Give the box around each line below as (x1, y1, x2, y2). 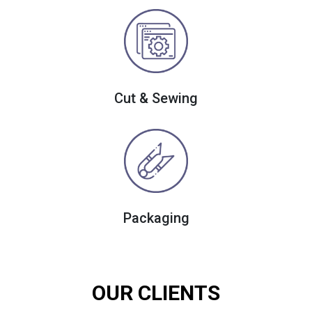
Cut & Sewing (114, 90, 198, 107)
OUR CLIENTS (92, 281, 220, 306)
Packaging (123, 210, 189, 227)
